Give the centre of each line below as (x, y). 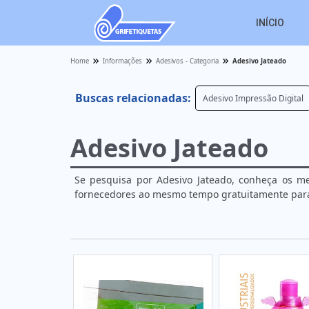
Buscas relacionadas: (133, 98)
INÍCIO (270, 22)
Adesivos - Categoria (187, 61)
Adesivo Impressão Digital (253, 98)
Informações (122, 61)
